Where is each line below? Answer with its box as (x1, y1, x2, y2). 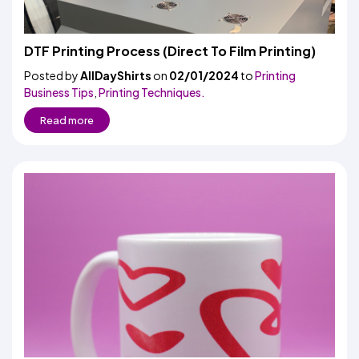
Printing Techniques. (99, 85, 205, 99)
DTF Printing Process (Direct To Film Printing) (24, 42, 316, 59)
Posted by (24, 68, 80, 83)
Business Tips (24, 85, 94, 99)
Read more (40, 114, 94, 127)
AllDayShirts (80, 68, 151, 83)
